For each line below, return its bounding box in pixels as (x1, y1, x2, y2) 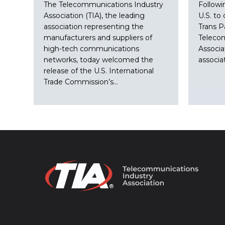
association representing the (44, 22, 144, 31)
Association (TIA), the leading (44, 11, 145, 20)
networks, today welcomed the (44, 55, 154, 64)
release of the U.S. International (44, 66, 154, 75)
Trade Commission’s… (44, 77, 119, 86)
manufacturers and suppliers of (44, 33, 153, 42)
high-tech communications (44, 44, 140, 53)
